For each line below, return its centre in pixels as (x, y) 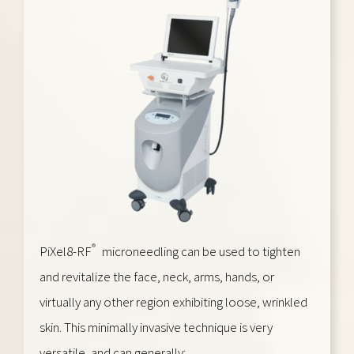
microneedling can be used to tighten (200, 251)
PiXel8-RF (66, 251)
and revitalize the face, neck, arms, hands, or (157, 276)
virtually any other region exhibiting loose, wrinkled (173, 301)
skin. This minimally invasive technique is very (156, 327)
